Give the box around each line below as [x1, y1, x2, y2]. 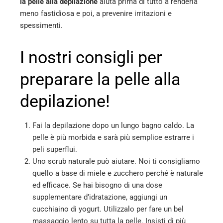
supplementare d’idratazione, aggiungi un [32, 192, 167, 202]
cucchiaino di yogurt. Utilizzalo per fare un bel [32, 204, 184, 214]
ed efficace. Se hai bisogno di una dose [32, 180, 162, 190]
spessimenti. [20, 20, 63, 30]
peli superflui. [32, 144, 77, 154]
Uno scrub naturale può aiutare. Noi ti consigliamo [32, 156, 200, 166]
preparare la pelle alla [20, 69, 181, 89]
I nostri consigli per [20, 47, 162, 67]
